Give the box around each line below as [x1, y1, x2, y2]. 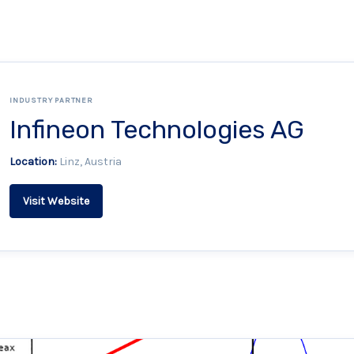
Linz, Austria [57, 155, 122, 168]
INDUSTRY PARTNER [9, 96, 93, 105]
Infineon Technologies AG [9, 115, 304, 145]
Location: [9, 155, 57, 168]
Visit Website [23, 194, 89, 208]
